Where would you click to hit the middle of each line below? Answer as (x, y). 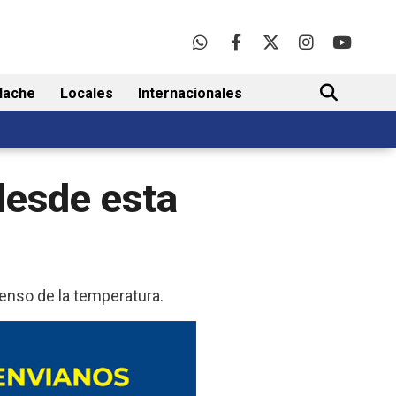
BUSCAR (327, 148)
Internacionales (190, 94)
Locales (87, 94)
